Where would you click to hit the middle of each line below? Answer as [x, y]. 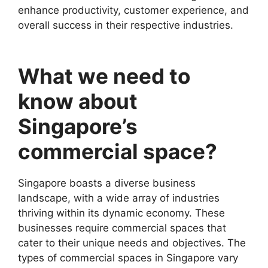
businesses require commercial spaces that [122, 228]
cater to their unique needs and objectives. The [132, 243]
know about [78, 101]
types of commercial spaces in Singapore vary [128, 258]
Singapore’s [78, 126]
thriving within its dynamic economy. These [121, 213]
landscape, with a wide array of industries [119, 198]
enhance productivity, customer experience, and [133, 10]
